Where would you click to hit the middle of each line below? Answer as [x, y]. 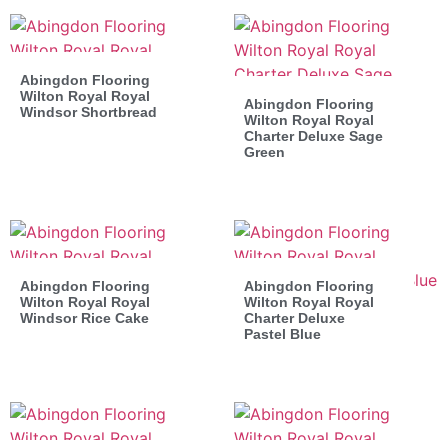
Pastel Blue [282, 333]
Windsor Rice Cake [84, 317]
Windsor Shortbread [88, 111]
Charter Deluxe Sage [313, 135]
